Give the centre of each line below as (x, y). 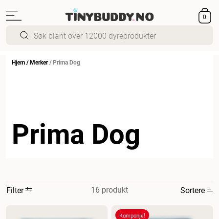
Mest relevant (44, 209)
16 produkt (109, 189)
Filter (15, 190)
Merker (39, 62)
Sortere (193, 190)
